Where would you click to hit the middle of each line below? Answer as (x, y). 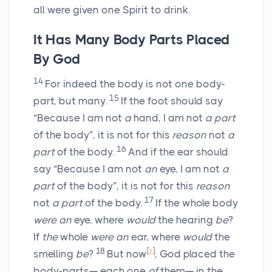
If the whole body (197, 203)
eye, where (99, 220)
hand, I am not (168, 118)
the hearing (185, 220)
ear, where (156, 237)
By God (57, 59)
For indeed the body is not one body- (135, 84)
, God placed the (195, 254)
